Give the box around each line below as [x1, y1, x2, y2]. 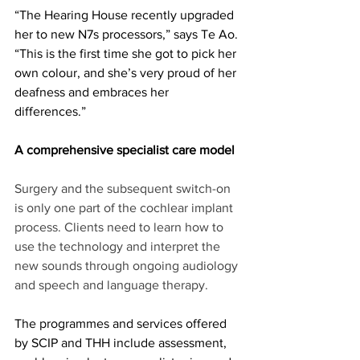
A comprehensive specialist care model [14, 142, 235, 157]
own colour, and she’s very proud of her [14, 65, 239, 80]
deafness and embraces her [14, 84, 172, 99]
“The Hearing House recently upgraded [14, 7, 237, 22]
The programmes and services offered [14, 316, 230, 330]
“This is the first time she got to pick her [14, 46, 239, 60]
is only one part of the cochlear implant [14, 200, 236, 215]
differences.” [14, 104, 89, 118]
